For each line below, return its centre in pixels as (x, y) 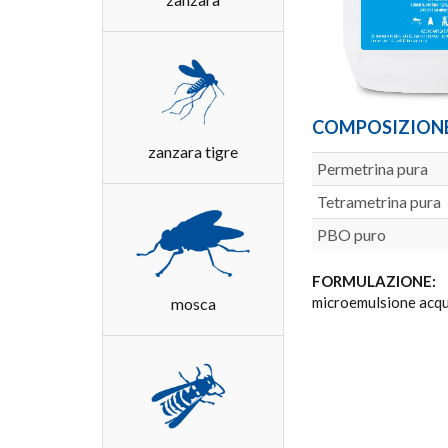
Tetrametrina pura (379, 201)
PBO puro (351, 234)
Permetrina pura (372, 168)
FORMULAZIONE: (374, 280)
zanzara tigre (193, 151)
